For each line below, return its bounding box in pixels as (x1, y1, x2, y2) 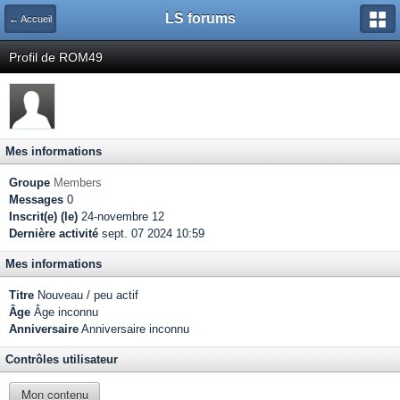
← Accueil (9, 13, 52, 24)
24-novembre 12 (78, 210, 164, 223)
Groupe (9, 176, 50, 189)
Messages (9, 193, 63, 206)
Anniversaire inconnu (79, 322, 189, 336)
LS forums (164, 11, 236, 26)
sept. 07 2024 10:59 (98, 227, 204, 240)
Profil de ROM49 (9, 50, 103, 64)
